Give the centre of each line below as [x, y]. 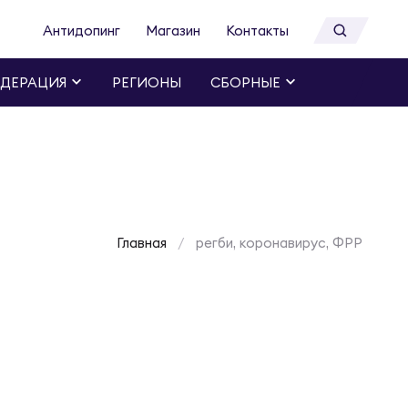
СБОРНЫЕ [245, 83]
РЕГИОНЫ [147, 83]
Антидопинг [82, 31]
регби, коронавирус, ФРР [279, 243]
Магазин [173, 31]
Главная [142, 243]
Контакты [257, 31]
